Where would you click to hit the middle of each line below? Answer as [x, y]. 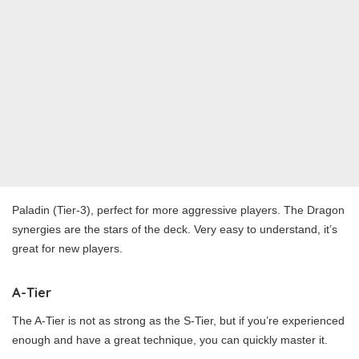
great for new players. [67, 248]
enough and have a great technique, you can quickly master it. [170, 339]
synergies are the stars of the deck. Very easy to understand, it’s [175, 229]
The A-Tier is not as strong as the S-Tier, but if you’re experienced [178, 320]
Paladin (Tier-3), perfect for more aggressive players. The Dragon [178, 210]
